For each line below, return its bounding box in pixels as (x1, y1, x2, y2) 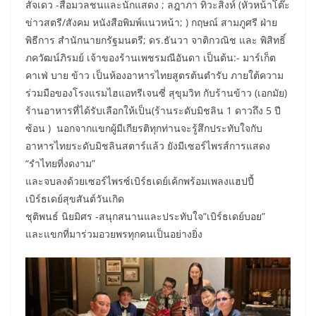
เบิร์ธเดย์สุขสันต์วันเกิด (25, 192, 124, 206)
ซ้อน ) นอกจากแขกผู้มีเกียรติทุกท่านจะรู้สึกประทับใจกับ (25, 121, 262, 135)
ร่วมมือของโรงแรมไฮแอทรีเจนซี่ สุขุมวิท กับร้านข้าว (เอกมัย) (25, 86, 287, 100)
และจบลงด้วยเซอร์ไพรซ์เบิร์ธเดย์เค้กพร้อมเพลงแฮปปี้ (25, 174, 254, 188)
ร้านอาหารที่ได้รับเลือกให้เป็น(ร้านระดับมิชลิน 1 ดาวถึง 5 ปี (25, 104, 281, 118)
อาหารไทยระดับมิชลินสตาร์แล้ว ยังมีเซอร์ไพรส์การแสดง (25, 139, 270, 153)
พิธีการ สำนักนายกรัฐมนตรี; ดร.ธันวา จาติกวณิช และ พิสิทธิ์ (25, 33, 286, 47)
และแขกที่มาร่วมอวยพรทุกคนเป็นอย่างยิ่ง (25, 227, 202, 241)
